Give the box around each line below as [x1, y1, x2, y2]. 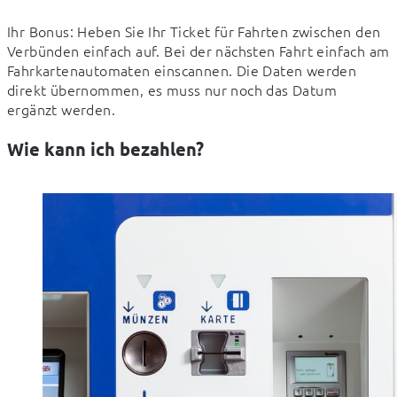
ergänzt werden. [7, 98, 116, 119]
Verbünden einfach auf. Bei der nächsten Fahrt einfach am [7, 40, 390, 60]
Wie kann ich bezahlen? [7, 136, 204, 160]
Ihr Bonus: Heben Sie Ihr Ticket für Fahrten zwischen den [7, 20, 381, 41]
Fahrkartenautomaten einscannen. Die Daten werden [7, 59, 357, 80]
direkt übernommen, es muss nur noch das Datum [7, 79, 337, 99]
